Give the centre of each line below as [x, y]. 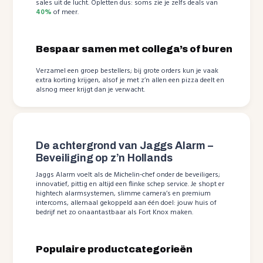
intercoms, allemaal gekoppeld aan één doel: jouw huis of [127, 203]
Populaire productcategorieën [114, 249]
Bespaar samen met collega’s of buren [134, 49]
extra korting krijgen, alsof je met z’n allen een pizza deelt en [130, 81]
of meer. [65, 13]
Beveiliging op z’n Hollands [104, 158]
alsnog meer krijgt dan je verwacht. [91, 90]
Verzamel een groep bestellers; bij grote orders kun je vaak [127, 71]
